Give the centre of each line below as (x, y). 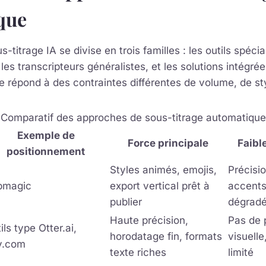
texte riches (138, 253)
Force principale (168, 143)
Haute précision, (149, 221)
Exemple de (46, 136)
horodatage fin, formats (166, 237)
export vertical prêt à (160, 186)
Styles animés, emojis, (163, 170)
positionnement (46, 152)
